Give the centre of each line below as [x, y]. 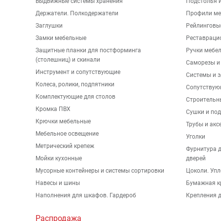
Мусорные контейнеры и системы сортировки [100, 171]
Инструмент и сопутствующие [78, 72]
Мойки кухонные [59, 158]
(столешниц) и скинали [68, 60]
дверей [196, 158]
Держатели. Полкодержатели [77, 13]
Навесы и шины [58, 183]
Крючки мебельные [63, 121]
